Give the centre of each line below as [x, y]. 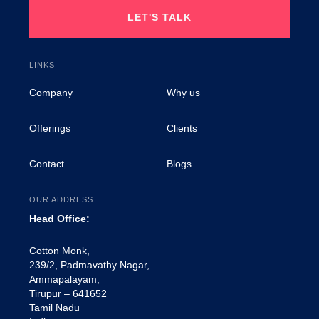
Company [51, 93]
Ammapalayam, [65, 279]
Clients [182, 128]
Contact [47, 164]
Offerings [50, 128]
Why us [183, 93]
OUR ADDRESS [62, 199]
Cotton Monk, [60, 251]
